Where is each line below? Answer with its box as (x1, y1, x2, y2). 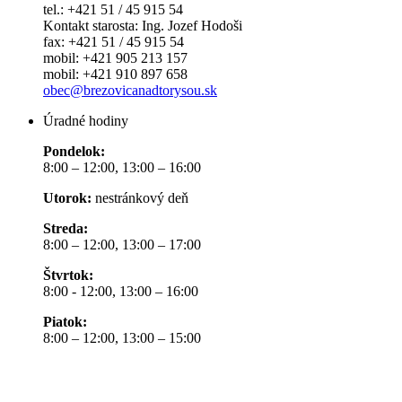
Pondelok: (43, 143, 105, 159)
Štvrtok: (43, 267, 93, 283)
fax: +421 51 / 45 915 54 (43, 33, 184, 49)
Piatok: (43, 313, 87, 329)
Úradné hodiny (43, 112, 128, 128)
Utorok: (43, 189, 92, 205)
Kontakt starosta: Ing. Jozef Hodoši (43, 17, 242, 33)
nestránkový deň (92, 189, 188, 205)
